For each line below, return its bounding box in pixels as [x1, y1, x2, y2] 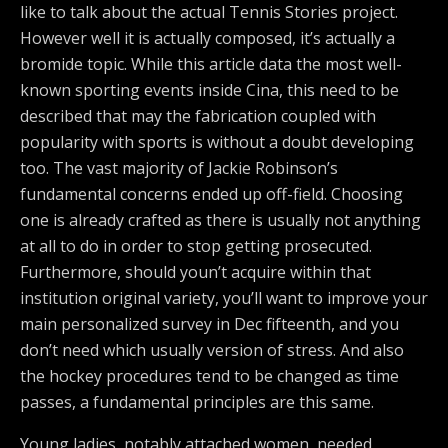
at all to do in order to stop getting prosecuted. [20, 235, 372, 257]
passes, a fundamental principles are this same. [20, 391, 374, 413]
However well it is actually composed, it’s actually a [20, 27, 395, 49]
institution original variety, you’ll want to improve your [20, 287, 428, 309]
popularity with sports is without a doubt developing [20, 131, 414, 153]
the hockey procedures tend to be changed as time [20, 365, 399, 387]
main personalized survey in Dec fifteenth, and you [20, 313, 399, 335]
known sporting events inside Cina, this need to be [20, 79, 399, 101]
